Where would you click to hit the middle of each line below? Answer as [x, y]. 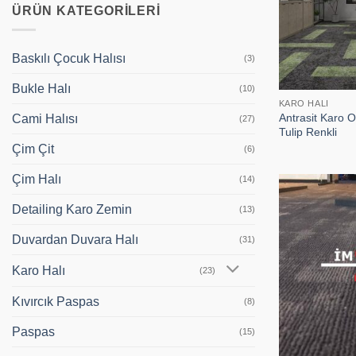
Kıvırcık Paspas [56, 301]
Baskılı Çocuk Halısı [69, 59]
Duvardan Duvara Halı [75, 240]
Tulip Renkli [308, 132]
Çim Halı [37, 180]
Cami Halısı [45, 119]
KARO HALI [304, 104]
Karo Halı [39, 270]
